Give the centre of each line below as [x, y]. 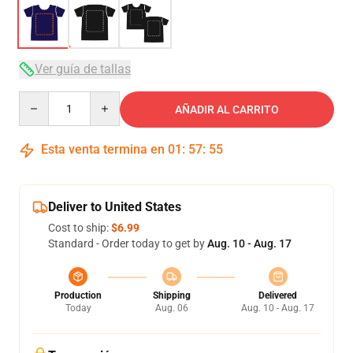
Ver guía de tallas [83, 69]
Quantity [40, 98]
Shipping [171, 295]
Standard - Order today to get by [128, 243]
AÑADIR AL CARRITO [227, 110]
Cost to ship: [80, 228]
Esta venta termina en [103, 149]
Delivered [278, 295]
